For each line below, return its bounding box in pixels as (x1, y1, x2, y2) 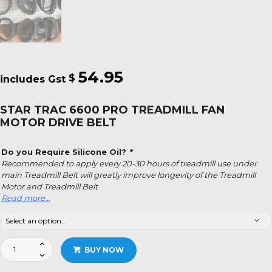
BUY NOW (84, 245, 124, 254)
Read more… (1, 192, 50, 203)
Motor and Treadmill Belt (1, 181, 98, 191)
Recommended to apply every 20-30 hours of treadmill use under (1, 158, 257, 168)
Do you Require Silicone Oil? (1, 146, 129, 157)
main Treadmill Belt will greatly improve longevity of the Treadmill (1, 169, 256, 180)
